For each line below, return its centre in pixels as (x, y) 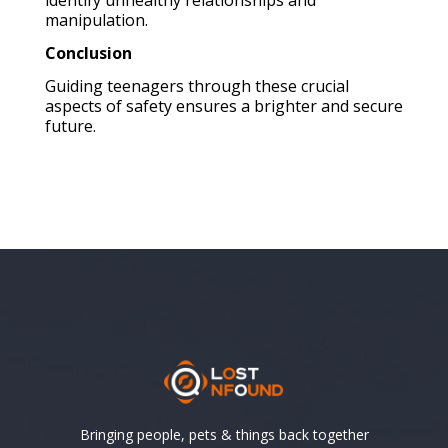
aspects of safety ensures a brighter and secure (224, 105)
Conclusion (88, 52)
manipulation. (96, 19)
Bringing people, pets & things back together (224, 434)
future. (70, 125)
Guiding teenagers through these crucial (197, 85)
